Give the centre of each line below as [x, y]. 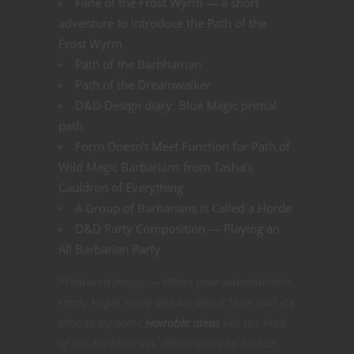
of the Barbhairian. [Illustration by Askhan [168, 343]
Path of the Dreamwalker [143, 85]
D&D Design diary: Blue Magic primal [176, 105]
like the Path [253, 323]
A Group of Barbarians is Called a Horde [183, 208]
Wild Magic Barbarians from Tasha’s [156, 167]
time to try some [102, 323]
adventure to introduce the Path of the [162, 23]
